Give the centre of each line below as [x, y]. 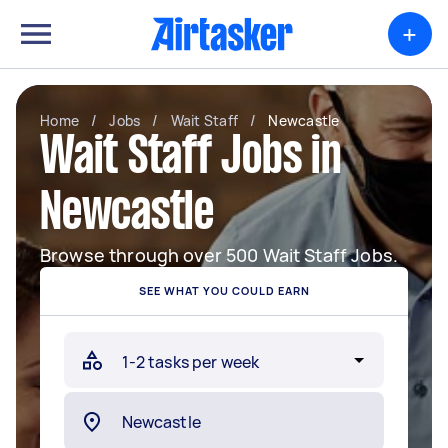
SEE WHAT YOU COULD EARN [224, 290]
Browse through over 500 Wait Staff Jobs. [219, 255]
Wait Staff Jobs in [191, 159]
